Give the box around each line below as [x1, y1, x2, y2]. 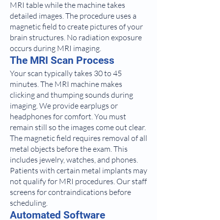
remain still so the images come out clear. [10, 122, 146, 132]
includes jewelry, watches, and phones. [10, 155, 138, 165]
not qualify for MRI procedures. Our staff [10, 176, 147, 186]
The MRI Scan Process [10, 55, 114, 66]
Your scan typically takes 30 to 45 [10, 68, 122, 78]
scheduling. [10, 198, 48, 208]
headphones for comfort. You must [10, 111, 126, 121]
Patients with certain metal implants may [10, 165, 147, 175]
